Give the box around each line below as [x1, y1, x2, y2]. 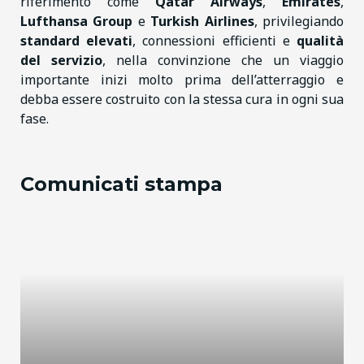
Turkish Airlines [150, 11, 254, 30]
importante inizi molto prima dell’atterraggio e [20, 70, 344, 89]
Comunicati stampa [20, 171, 223, 196]
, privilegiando [253, 11, 344, 30]
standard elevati [20, 31, 133, 50]
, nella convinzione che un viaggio [102, 50, 344, 69]
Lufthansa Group [20, 11, 133, 30]
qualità [297, 31, 344, 50]
